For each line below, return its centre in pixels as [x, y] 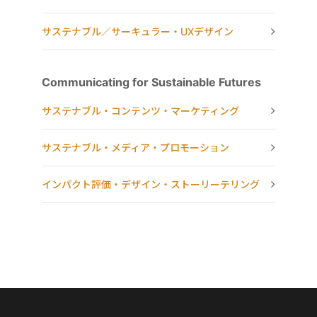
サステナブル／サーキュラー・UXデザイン [138, 31]
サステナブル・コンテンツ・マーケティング [140, 110]
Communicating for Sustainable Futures [151, 82]
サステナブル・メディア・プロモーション [136, 147]
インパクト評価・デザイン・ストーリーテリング [151, 184]
